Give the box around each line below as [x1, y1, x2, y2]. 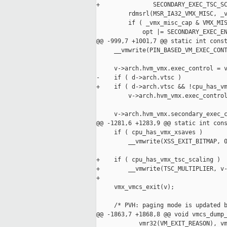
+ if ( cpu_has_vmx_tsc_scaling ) [96, 156, 220, 164]
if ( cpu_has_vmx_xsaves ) [96, 129, 203, 136]
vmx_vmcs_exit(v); [96, 183, 174, 191]
